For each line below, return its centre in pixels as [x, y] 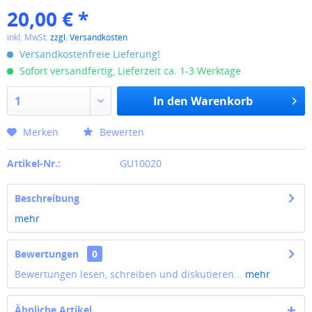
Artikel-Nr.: [34, 163]
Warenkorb [221, 101]
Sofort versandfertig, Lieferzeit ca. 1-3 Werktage [129, 71]
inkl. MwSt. [29, 37]
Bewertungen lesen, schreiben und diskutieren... [128, 274]
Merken [41, 132]
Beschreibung [47, 198]
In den [170, 101]
